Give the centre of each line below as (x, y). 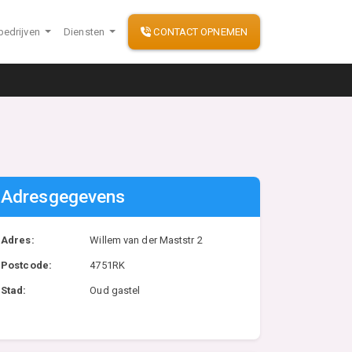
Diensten (86, 31)
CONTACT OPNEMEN (199, 31)
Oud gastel (115, 290)
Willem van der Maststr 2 (146, 240)
